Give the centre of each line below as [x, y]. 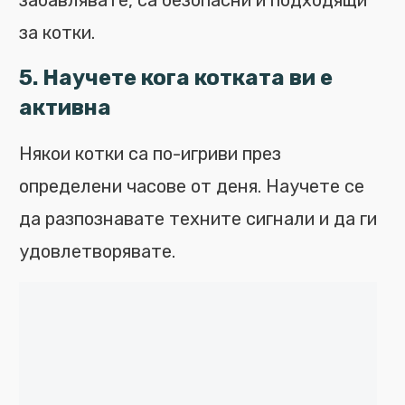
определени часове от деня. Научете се [192, 186]
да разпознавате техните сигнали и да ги [198, 219]
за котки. [57, 33]
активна [65, 108]
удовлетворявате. [97, 251]
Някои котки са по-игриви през [150, 154]
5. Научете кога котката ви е [176, 78]
